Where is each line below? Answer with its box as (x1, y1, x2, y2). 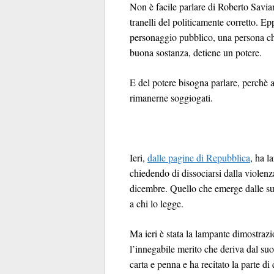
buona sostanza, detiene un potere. (130, 46, 262, 59)
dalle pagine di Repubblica (147, 151, 250, 164)
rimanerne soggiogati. (130, 91, 213, 104)
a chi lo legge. (130, 197, 183, 210)
